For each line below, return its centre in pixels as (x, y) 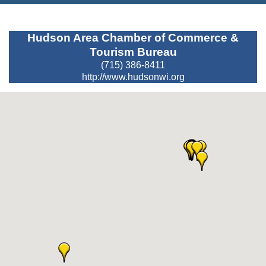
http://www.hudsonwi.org (133, 77)
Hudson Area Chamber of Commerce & (133, 38)
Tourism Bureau (133, 52)
